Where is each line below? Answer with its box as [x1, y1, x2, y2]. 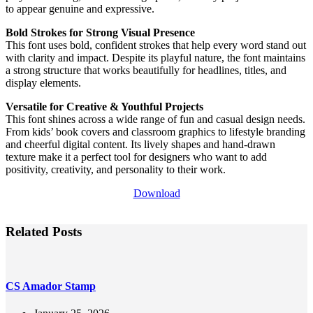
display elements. [6, 76, 81, 89]
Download [133, 187, 180, 199]
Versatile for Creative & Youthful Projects [6, 100, 203, 112]
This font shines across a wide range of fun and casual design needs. [6, 112, 305, 125]
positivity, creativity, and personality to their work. [6, 163, 226, 175]
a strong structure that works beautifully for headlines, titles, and [6, 64, 286, 76]
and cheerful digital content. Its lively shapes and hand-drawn [6, 138, 275, 150]
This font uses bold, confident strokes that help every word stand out [6, 38, 306, 51]
